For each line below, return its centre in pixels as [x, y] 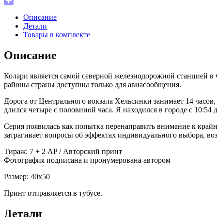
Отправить [22, 10]
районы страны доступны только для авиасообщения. [93, 84]
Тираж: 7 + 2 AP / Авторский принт [63, 151]
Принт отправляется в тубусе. [53, 193]
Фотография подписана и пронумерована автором [87, 160]
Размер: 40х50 [27, 176]
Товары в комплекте [57, 34]
